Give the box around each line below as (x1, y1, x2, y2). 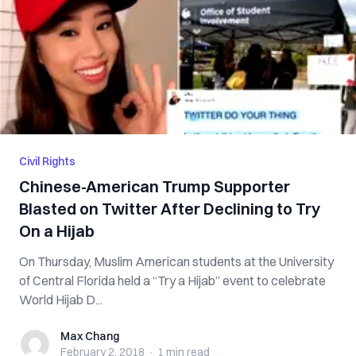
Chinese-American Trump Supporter (19, 176, 291, 196)
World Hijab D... (19, 292, 103, 308)
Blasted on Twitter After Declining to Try (19, 199, 320, 219)
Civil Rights (19, 154, 75, 168)
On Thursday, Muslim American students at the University (19, 253, 334, 269)
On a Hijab (19, 221, 95, 241)
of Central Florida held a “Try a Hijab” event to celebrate (19, 273, 326, 288)
